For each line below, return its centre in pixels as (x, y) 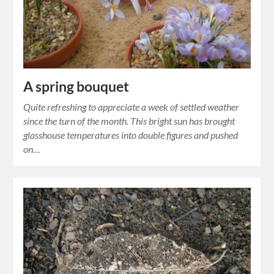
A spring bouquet (76, 86)
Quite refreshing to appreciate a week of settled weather (131, 106)
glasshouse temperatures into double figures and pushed (131, 135)
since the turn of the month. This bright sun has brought (129, 120)
